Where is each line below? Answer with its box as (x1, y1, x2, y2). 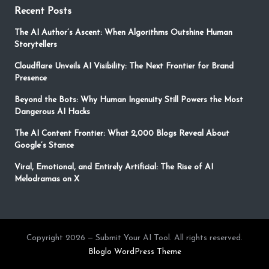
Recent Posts (14, 7, 71, 17)
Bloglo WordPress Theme (88, 248, 181, 256)
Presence (14, 74, 47, 83)
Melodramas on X (14, 175, 79, 184)
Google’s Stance (14, 142, 74, 150)
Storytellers (14, 41, 57, 49)
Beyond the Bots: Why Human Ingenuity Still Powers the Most (14, 96, 243, 104)
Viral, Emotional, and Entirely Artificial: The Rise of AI (14, 163, 213, 172)
